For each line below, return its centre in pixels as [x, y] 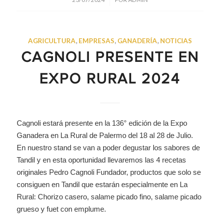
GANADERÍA [137, 41]
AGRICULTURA [52, 41]
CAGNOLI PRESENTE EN [110, 58]
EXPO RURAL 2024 [110, 80]
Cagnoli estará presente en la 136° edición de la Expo [102, 123]
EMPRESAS [96, 41]
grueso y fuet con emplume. [61, 209]
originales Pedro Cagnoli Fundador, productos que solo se [109, 172]
